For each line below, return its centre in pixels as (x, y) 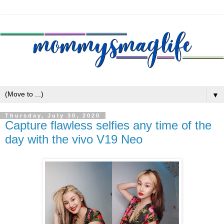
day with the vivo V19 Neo (74, 139)
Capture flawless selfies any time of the (108, 125)
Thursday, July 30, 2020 (53, 116)
